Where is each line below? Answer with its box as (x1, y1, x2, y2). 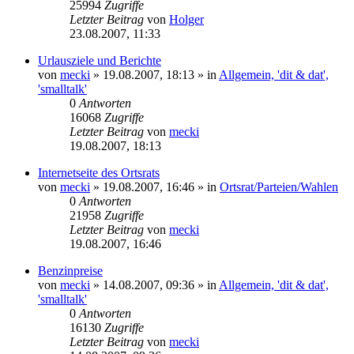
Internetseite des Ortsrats (38, 165, 160, 179)
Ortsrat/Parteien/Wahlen (220, 179, 338, 194)
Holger (169, 12, 204, 26)
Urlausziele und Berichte (38, 53, 161, 67)
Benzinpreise (38, 263, 103, 277)
